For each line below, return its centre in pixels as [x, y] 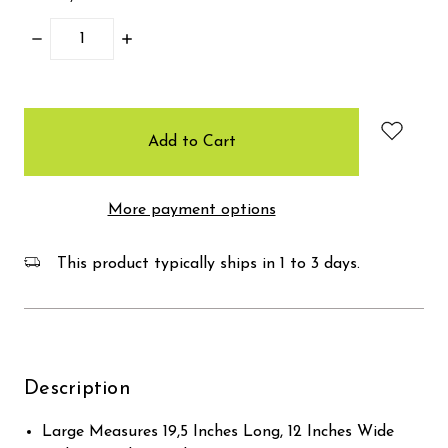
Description [77, 388]
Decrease [61, 38]
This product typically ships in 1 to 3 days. [206, 263]
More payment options [191, 209]
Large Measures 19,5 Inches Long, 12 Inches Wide [218, 431]
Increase [148, 38]
